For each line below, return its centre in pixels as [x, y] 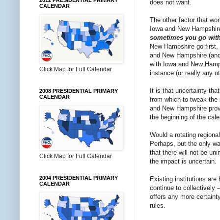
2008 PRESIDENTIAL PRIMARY [79, 91]
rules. [158, 206]
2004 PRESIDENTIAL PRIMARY [79, 178]
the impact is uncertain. [183, 162]
